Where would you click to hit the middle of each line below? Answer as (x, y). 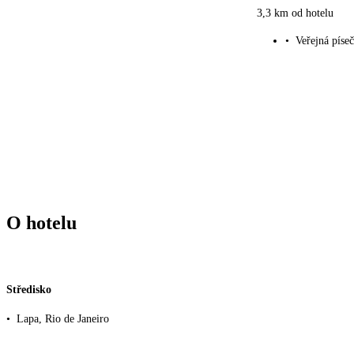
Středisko (29, 289)
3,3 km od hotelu (295, 13)
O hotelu (41, 223)
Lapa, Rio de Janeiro (63, 319)
